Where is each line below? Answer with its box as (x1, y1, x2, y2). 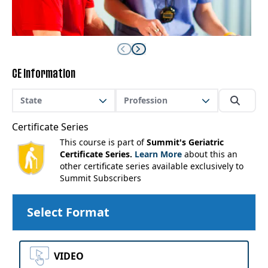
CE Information (12, 69, 75, 79)
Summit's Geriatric (147, 136, 224, 148)
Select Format (27, 204, 109, 220)
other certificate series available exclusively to (60, 160, 243, 172)
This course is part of (60, 136, 147, 148)
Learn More (132, 148, 184, 160)
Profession (123, 95, 167, 106)
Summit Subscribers (60, 172, 141, 184)
